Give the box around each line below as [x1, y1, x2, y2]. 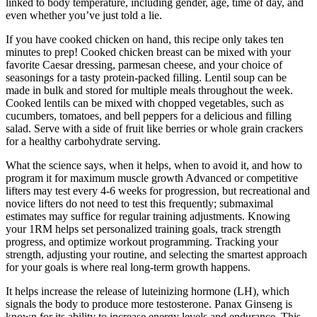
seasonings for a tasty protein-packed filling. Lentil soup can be [6, 71, 287, 83]
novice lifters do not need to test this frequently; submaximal [6, 197, 273, 209]
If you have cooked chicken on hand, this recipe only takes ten [6, 33, 284, 45]
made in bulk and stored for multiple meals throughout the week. [6, 83, 293, 96]
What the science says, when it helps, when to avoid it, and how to [6, 158, 302, 171]
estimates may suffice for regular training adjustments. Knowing [6, 209, 290, 222]
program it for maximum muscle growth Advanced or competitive [6, 171, 298, 184]
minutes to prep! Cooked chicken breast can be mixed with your [6, 45, 291, 58]
